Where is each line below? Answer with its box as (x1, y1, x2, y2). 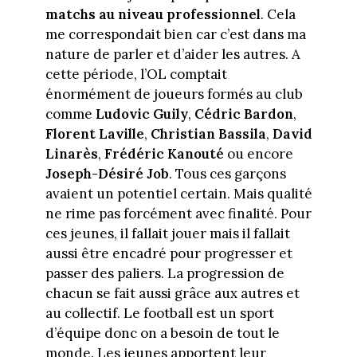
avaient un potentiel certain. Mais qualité (45, 185, 312, 203)
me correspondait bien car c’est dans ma (45, 25, 306, 44)
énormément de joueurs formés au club (45, 85, 303, 104)
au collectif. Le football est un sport (45, 304, 274, 323)
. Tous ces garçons (168, 165, 286, 183)
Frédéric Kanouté (104, 145, 224, 163)
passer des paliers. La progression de (45, 265, 284, 283)
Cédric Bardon (194, 105, 293, 124)
